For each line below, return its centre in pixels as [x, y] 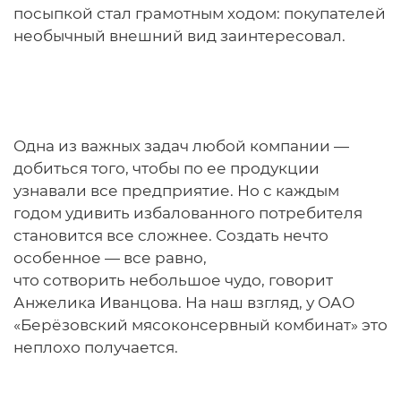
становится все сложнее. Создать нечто [171, 236]
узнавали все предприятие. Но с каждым [176, 191]
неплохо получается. [96, 348]
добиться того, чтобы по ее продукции [166, 169]
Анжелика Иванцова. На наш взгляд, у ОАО [184, 303]
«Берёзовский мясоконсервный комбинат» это [200, 325]
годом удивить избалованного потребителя [188, 213]
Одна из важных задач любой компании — [181, 146]
